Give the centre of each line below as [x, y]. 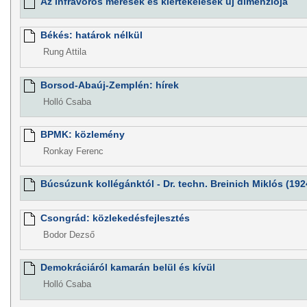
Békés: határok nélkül [91, 35]
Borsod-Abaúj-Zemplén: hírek [109, 85]
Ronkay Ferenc [73, 151]
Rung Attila [64, 52]
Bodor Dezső [69, 234]
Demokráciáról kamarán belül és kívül [127, 268]
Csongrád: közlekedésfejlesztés [115, 218]
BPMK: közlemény [82, 134]
